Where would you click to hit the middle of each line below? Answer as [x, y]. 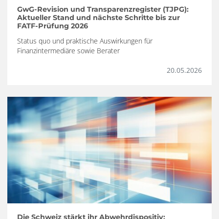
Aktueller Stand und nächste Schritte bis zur [99, 18]
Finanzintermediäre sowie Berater [68, 51]
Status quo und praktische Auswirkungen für [85, 41]
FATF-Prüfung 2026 [53, 26]
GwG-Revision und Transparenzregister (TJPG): [103, 10]
